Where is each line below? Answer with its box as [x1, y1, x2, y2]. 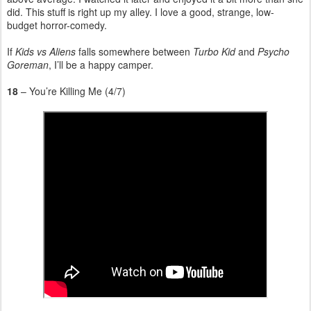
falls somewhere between [76, 44, 193, 58]
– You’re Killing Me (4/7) [21, 83, 126, 98]
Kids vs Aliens [15, 44, 76, 58]
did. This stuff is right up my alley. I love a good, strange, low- [7, 4, 274, 19]
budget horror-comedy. [7, 17, 107, 32]
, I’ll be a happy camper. [49, 57, 153, 72]
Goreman [7, 57, 49, 72]
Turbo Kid [193, 44, 235, 58]
